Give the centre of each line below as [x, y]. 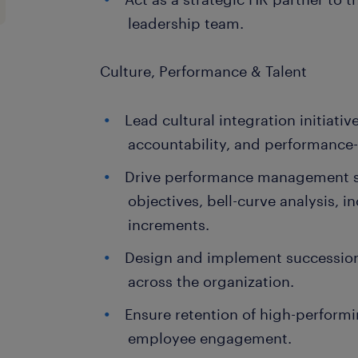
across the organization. [211, 281]
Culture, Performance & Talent [204, 71]
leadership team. [186, 23]
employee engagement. [210, 338]
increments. [169, 225]
